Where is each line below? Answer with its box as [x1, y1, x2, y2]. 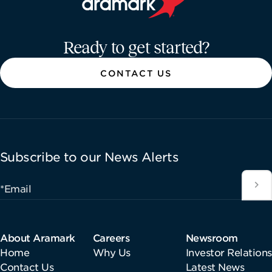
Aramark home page [78, 17, 183, 30]
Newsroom [185, 231, 238, 243]
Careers [92, 231, 130, 243]
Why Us [92, 245, 131, 258]
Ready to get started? [63, 38, 209, 57]
